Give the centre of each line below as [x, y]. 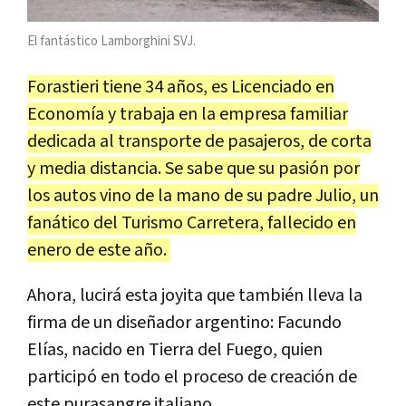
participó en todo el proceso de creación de [192, 377]
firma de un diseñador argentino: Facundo [184, 323]
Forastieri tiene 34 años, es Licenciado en [181, 87]
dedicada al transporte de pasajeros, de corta [199, 142]
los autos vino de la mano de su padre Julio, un [203, 196]
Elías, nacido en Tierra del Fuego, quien [175, 350]
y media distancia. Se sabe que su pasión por [193, 169]
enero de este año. [99, 251]
